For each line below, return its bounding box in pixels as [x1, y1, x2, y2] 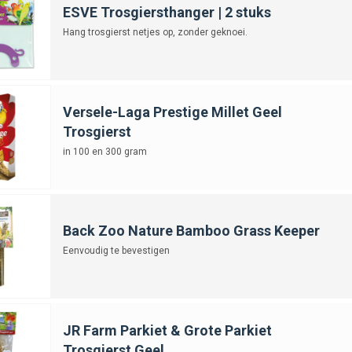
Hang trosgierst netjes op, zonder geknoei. [62, 26, 247, 38]
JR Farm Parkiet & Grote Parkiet [62, 321, 272, 339]
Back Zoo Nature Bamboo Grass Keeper [62, 222, 320, 239]
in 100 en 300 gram [62, 145, 147, 157]
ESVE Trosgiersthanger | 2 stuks [62, 3, 271, 20]
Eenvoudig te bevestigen [62, 244, 170, 256]
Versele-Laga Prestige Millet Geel [62, 103, 282, 120]
